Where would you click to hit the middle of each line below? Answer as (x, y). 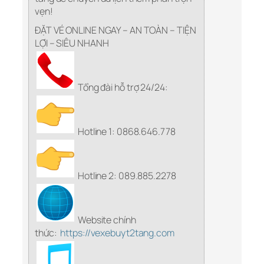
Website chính (107, 220)
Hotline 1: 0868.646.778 (126, 132)
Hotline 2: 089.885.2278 (127, 176)
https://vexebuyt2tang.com (116, 233)
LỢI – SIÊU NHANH (72, 43)
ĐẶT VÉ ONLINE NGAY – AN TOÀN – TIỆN (115, 30)
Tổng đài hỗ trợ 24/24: (123, 88)
